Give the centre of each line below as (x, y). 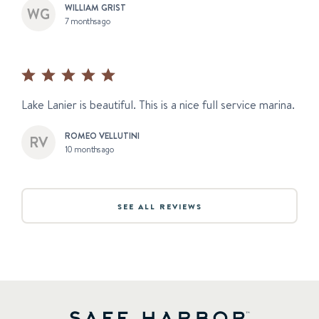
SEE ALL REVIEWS (159, 206)
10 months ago (90, 149)
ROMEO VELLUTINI (102, 135)
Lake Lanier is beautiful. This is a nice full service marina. (158, 105)
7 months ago (88, 21)
